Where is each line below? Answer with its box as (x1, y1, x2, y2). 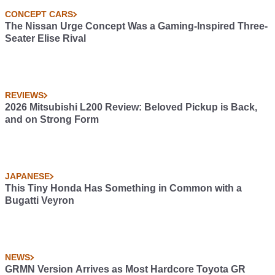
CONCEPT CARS (5, 9, 73, 20)
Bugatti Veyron (5, 195, 74, 206)
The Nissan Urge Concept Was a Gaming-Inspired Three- (5, 21, 268, 32)
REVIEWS (5, 90, 44, 101)
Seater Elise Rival (5, 33, 86, 44)
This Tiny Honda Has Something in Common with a (5, 183, 242, 194)
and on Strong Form (5, 114, 99, 125)
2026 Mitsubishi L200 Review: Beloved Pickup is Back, (5, 102, 257, 113)
